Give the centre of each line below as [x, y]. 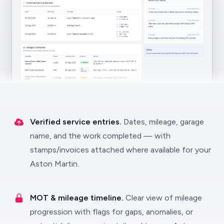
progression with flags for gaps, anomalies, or [111, 212]
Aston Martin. [54, 164]
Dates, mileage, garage [164, 122]
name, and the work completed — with [100, 136]
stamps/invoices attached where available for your [120, 150]
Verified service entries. [77, 122]
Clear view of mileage [164, 198]
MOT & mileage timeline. [78, 198]
